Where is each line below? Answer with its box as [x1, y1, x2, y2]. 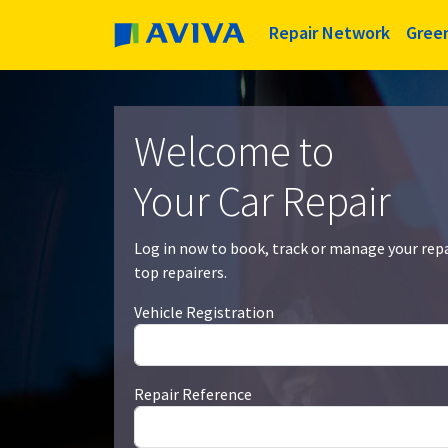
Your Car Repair [134, 175, 391, 227]
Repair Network [269, 21, 390, 44]
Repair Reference [134, 384, 252, 404]
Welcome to [134, 125, 334, 177]
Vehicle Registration [134, 302, 274, 322]
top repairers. [134, 262, 227, 282]
